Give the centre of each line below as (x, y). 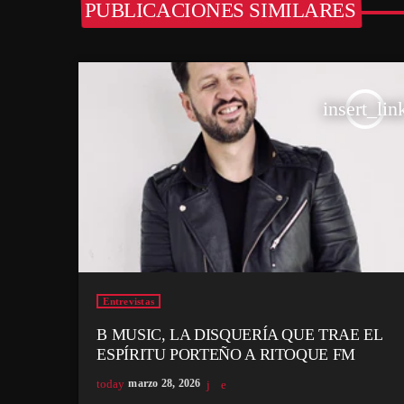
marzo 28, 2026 (165, 384)
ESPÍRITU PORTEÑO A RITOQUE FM (226, 355)
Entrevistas (129, 302)
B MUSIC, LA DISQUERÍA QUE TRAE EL (240, 335)
